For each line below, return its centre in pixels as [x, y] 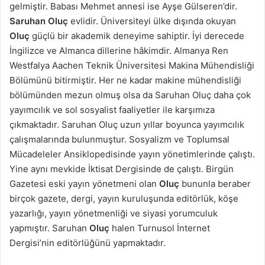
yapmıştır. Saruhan [49, 228]
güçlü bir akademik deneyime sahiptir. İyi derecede [137, 35]
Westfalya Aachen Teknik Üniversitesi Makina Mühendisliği [132, 65]
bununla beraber [215, 183]
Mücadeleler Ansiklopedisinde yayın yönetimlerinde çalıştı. [132, 154]
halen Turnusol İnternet [160, 228]
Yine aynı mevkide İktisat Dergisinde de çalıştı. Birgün [122, 169]
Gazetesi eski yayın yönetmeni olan [84, 183]
